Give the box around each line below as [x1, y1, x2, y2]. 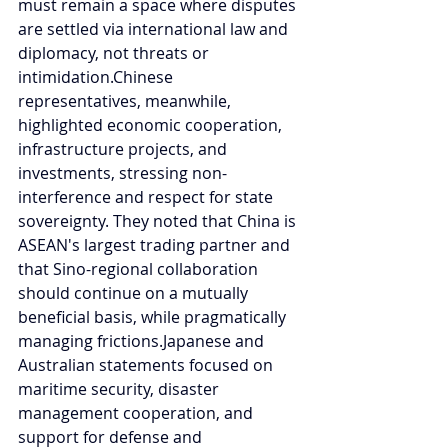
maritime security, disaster [18, 377, 223, 400]
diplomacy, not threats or [18, 41, 213, 64]
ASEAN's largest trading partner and [18, 233, 294, 256]
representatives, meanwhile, [18, 89, 235, 112]
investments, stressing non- [18, 161, 227, 184]
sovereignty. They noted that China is [18, 209, 300, 232]
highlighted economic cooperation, [18, 113, 286, 136]
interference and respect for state [18, 185, 277, 208]
